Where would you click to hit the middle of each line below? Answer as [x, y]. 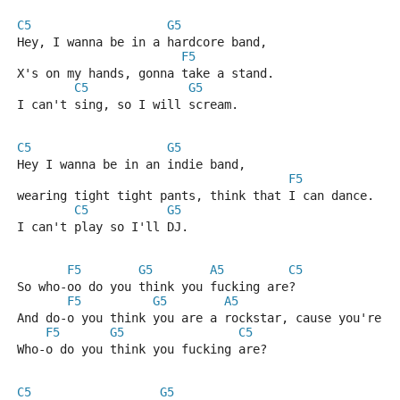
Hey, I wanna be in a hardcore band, [142, 42]
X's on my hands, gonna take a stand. [146, 73]
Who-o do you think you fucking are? [142, 349]
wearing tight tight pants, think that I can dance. [196, 196]
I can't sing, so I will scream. [128, 104]
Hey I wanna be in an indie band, [131, 164]
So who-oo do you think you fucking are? [156, 287]
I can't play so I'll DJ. [103, 227]
